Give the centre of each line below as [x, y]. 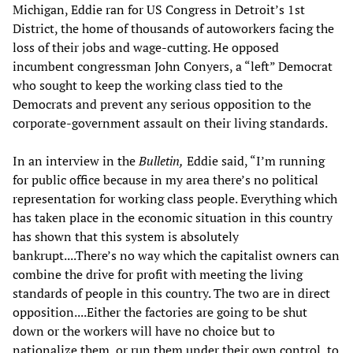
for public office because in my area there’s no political [165, 180]
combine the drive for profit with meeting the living [158, 275]
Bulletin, [161, 161]
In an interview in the [76, 161]
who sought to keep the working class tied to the [148, 85]
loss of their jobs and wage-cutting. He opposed [146, 48]
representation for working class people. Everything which [175, 199]
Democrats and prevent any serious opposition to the [162, 104]
